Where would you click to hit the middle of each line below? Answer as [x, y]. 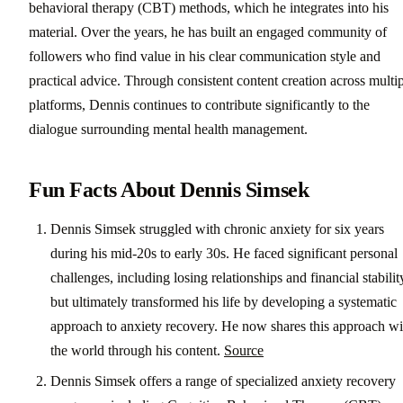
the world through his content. [137, 351]
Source [244, 351]
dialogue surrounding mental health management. [168, 130]
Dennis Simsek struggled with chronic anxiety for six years [217, 229]
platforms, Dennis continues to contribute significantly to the [199, 105]
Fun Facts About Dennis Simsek [169, 190]
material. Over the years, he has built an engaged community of [208, 32]
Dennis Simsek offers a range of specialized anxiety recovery [223, 381]
